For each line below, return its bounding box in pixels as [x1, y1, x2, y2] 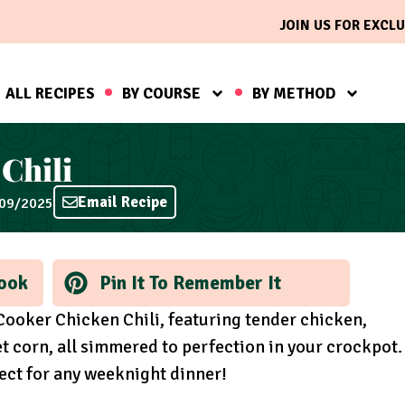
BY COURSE [121, 83, 201, 103]
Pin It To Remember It [99, 270, 281, 295]
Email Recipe [78, 193, 167, 212]
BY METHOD [251, 83, 335, 103]
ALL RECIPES [5, 83, 95, 103]
